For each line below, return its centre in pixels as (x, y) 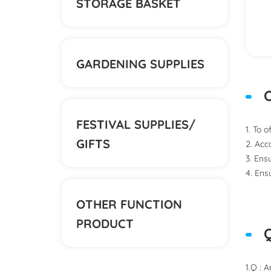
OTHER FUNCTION (129, 203)
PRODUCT (105, 223)
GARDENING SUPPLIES (140, 63)
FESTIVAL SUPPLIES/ (136, 123)
